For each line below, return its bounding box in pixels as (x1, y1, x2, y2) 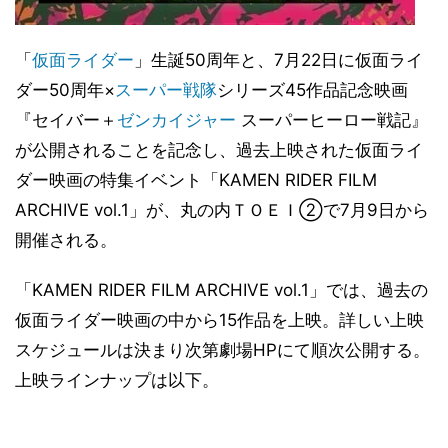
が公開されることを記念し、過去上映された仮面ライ (15, 140, 423, 160)
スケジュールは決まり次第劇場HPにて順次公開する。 (15, 340, 430, 360)
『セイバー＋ (15, 110, 117, 130)
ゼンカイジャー (117, 110, 236, 130)
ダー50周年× (15, 80, 115, 100)
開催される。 (15, 230, 117, 250)
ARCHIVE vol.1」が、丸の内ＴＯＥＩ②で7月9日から (15, 200, 429, 220)
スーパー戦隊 (115, 80, 217, 100)
